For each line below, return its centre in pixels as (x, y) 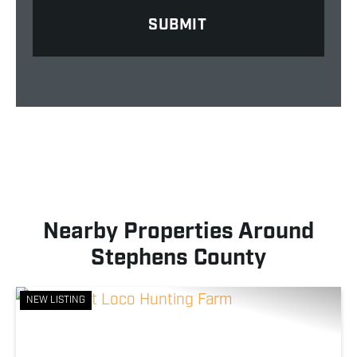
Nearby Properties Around (178, 231)
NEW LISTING (56, 300)
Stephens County (178, 257)
